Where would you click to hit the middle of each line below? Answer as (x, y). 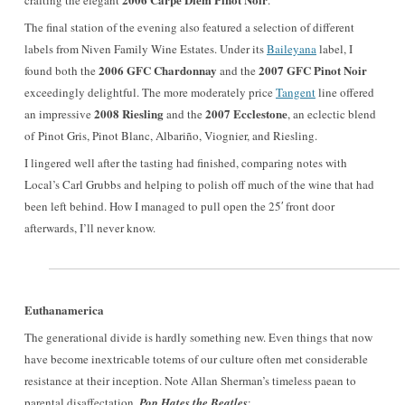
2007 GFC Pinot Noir (313, 70)
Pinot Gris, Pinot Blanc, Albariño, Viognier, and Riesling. (178, 136)
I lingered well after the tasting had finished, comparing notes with (186, 163)
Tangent (296, 92)
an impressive (59, 114)
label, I (334, 49)
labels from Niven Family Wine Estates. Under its (146, 49)
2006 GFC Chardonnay (159, 70)
